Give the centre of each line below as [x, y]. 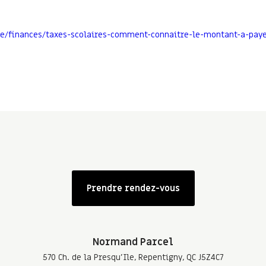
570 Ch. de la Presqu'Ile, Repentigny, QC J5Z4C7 [133, 258]
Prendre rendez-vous [133, 189]
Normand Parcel [133, 243]
